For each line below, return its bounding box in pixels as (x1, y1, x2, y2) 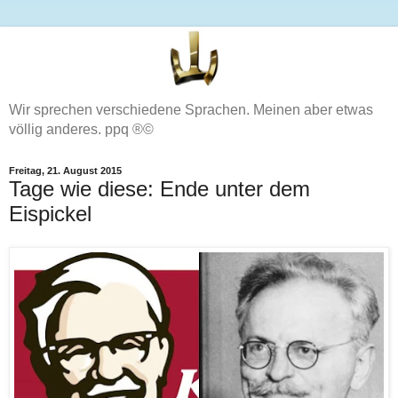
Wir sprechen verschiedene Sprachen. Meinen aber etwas (9, 101, 373, 117)
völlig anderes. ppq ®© (9, 121, 154, 137)
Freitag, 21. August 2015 (9, 165, 122, 177)
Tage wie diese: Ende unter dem (9, 176, 310, 201)
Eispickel (9, 201, 92, 226)
